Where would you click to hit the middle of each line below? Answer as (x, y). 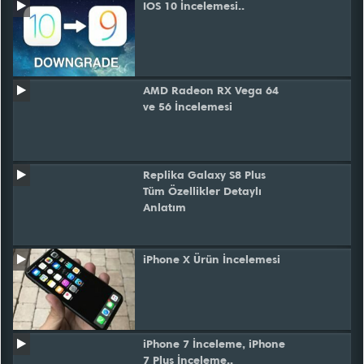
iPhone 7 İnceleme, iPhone (214, 344)
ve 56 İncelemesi (188, 107)
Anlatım (165, 208)
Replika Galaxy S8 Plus (204, 175)
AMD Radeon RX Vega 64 (211, 91)
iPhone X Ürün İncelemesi (212, 260)
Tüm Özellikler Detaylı (202, 191)
